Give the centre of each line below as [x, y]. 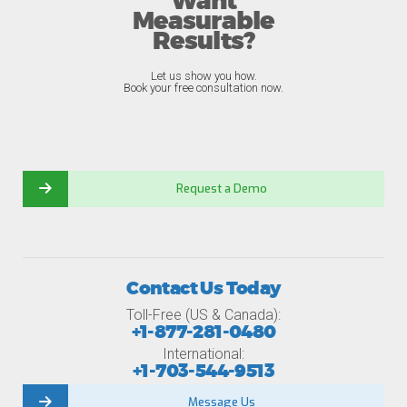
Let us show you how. [203, 76]
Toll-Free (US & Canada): [203, 315]
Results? [203, 42]
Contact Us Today [203, 288]
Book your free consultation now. [203, 88]
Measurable [203, 22]
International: [203, 354]
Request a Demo [222, 189]
